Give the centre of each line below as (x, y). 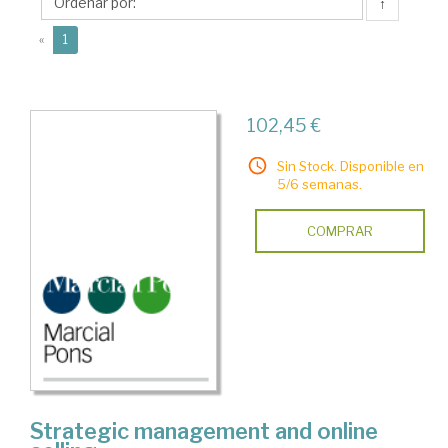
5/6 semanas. (319, 184)
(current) (92, 38)
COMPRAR (339, 231)
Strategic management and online (204, 431)
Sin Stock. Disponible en (350, 166)
